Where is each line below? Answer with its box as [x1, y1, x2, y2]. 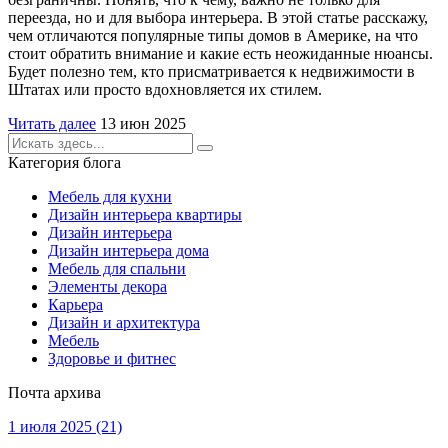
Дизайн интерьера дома [48, 242, 209, 260]
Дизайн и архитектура [48, 314, 200, 332]
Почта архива [8, 384, 101, 402]
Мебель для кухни [48, 188, 172, 206]
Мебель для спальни [48, 260, 186, 278]
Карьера [48, 296, 103, 314]
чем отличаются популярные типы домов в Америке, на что [8, 27, 418, 45]
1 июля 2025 [8, 418, 96, 436]
